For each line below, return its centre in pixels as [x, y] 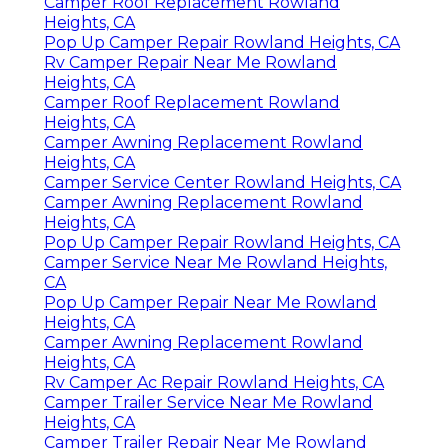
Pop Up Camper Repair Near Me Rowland [210, 303]
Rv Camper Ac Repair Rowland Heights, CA [214, 383]
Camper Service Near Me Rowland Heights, [215, 263]
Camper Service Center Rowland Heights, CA [222, 183]
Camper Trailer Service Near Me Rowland [208, 403]
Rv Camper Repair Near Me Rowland [190, 63]
